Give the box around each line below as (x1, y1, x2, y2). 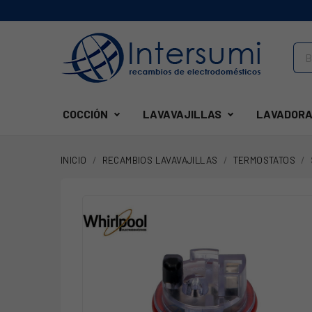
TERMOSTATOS (233, 154, 296, 166)
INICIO (61, 154, 87, 166)
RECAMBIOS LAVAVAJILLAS (102, 154, 218, 166)
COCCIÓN (63, 107, 108, 120)
